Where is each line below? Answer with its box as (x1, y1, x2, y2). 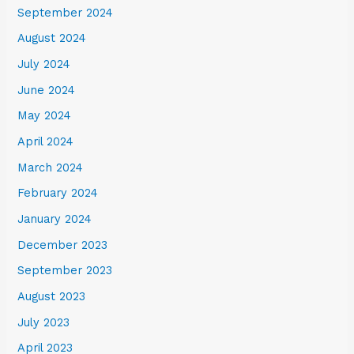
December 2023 (17, 237, 108, 252)
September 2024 (17, 5, 114, 20)
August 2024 (17, 31, 87, 46)
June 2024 (17, 82, 76, 97)
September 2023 (17, 263, 113, 278)
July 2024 (17, 57, 71, 72)
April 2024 (17, 134, 74, 149)
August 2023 (17, 288, 86, 303)
